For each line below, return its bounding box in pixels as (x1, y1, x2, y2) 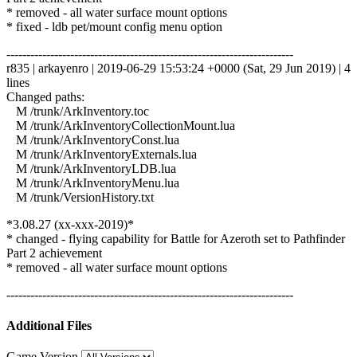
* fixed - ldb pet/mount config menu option (6, 19, 222, 33)
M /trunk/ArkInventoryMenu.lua (6, 175, 179, 190)
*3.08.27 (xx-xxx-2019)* (6, 217, 134, 231)
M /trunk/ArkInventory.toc (6, 104, 149, 118)
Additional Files (6, 318, 92, 332)
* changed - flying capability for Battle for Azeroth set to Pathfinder (6, 231, 345, 245)
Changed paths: (6, 89, 84, 104)
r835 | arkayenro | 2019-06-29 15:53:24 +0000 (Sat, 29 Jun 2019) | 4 (6, 61, 351, 75)
